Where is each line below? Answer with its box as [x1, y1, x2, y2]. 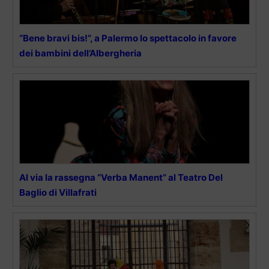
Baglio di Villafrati [19, 186, 97, 198]
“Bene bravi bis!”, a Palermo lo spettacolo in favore [19, 32, 237, 44]
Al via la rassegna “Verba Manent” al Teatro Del [19, 171, 223, 183]
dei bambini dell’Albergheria [19, 47, 142, 59]
